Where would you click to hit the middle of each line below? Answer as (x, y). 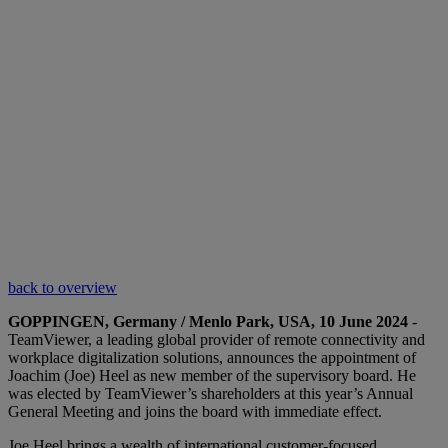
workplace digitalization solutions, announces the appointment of (212, 357)
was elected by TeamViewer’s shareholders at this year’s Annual (210, 393)
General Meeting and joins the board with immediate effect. (195, 411)
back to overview (62, 287)
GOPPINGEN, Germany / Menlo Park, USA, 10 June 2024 (208, 321)
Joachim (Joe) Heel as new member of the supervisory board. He (212, 375)
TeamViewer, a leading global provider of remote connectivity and (216, 339)
